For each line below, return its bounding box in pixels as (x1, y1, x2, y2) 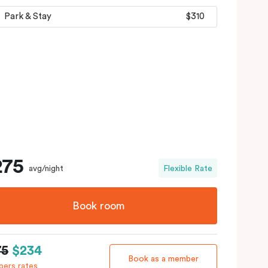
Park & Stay (4, 12, 51, 22)
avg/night (29, 164, 63, 173)
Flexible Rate (163, 164, 212, 173)
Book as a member (128, 254, 199, 263)
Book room (72, 200, 125, 211)
